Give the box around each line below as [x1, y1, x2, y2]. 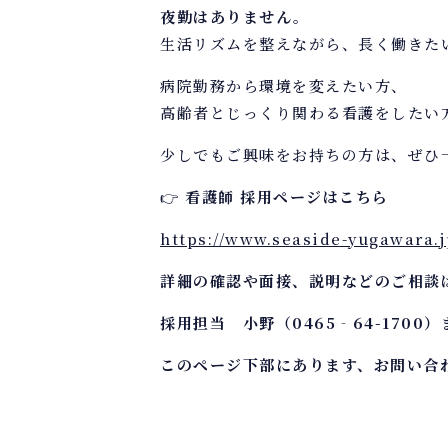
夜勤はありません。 [160, 6, 310, 27]
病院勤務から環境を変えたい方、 [160, 75, 408, 96]
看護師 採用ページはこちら [185, 186, 389, 207]
